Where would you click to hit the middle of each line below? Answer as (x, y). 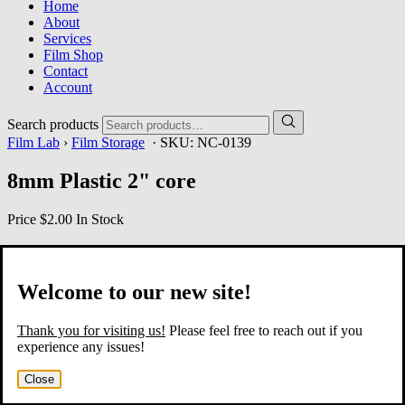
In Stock (100, 219)
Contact (66, 71)
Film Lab (33, 142)
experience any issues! (81, 346)
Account (68, 87)
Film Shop (73, 55)
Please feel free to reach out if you (264, 330)
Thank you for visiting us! (91, 330)
